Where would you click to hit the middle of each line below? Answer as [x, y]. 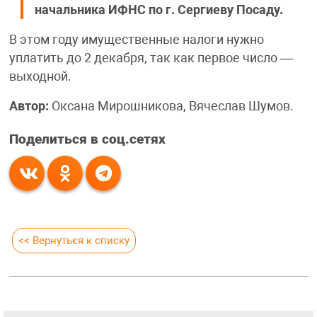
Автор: [29, 106]
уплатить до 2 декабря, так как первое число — [151, 58]
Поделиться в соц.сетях [87, 140]
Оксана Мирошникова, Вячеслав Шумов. [171, 106]
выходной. [40, 77]
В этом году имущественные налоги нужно [136, 40]
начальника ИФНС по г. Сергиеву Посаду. [158, 10]
